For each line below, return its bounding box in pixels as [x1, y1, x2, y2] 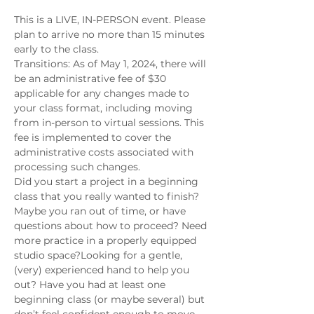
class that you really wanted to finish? [14, 190, 202, 203]
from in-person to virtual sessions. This [14, 116, 207, 129]
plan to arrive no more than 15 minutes [14, 28, 207, 41]
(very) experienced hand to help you [14, 264, 192, 276]
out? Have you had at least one [14, 278, 168, 291]
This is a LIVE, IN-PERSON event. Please [14, 13, 208, 26]
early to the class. [14, 43, 99, 55]
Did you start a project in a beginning [14, 175, 201, 188]
